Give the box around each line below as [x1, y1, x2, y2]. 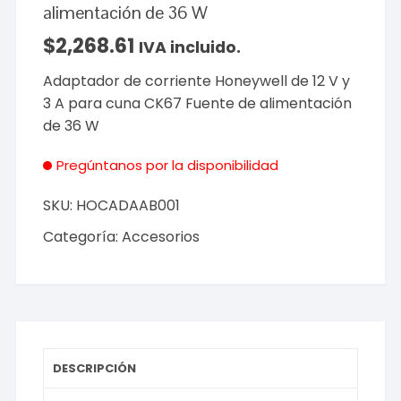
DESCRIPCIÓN [53, 360, 137, 378]
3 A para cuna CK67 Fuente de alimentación [43, 93, 353, 115]
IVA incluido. [139, 37, 242, 59]
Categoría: [43, 226, 123, 248]
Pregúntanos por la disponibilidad [56, 156, 279, 175]
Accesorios [122, 226, 200, 248]
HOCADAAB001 [76, 195, 181, 217]
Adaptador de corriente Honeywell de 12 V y [43, 71, 351, 92]
